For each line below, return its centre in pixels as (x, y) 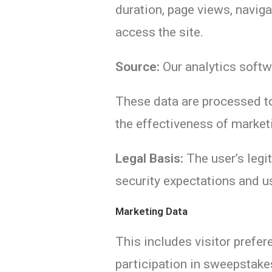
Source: (138, 67)
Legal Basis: (150, 158)
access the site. (160, 32)
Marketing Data (152, 211)
